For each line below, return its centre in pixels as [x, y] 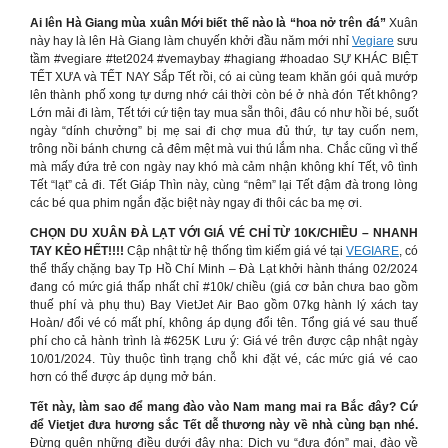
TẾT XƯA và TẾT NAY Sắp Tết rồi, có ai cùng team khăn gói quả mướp [224, 77]
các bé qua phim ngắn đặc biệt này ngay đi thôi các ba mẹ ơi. [196, 203]
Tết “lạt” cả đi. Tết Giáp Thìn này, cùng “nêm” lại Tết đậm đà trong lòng [224, 185]
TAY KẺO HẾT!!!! [79, 251]
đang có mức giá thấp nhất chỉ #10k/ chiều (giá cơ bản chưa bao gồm [224, 287]
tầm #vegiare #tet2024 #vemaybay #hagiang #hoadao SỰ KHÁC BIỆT [224, 59]
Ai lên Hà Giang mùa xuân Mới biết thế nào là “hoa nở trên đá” [209, 23]
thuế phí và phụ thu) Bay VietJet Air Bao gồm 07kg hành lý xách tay [224, 305]
